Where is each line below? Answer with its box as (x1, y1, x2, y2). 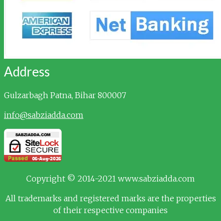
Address (4, 63, 50, 79)
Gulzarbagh (4, 90, 50, 100)
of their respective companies (53, 205, 168, 215)
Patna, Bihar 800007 (50, 90, 126, 100)
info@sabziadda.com (4, 110, 83, 120)
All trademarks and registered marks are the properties (5, 193, 216, 203)
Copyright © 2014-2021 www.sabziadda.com (26, 173, 195, 184)
